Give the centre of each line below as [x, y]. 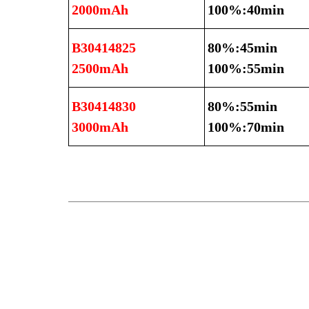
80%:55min [242, 107]
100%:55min [246, 69]
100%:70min [246, 127]
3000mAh [100, 127]
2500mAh [100, 69]
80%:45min [242, 48]
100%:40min [246, 10]
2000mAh [100, 10]
